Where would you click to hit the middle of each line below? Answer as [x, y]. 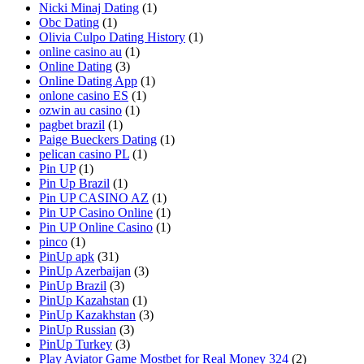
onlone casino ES [84, 96]
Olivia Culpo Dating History [112, 37]
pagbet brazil [72, 125]
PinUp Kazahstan [84, 301]
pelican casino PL [84, 154]
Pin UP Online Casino [96, 227]
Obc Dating [69, 23]
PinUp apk [67, 257]
